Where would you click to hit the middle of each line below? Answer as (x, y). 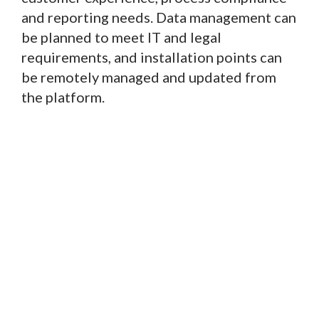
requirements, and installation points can (152, 57)
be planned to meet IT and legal (121, 37)
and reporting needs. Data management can (159, 17)
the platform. (64, 97)
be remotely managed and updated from (149, 77)
